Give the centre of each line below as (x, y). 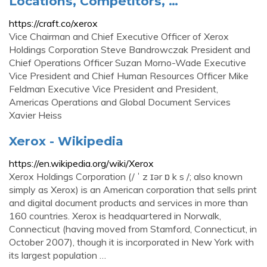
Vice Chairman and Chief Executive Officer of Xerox (119, 36)
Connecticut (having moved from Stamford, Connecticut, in (133, 229)
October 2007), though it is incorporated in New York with (131, 242)
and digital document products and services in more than (128, 203)
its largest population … (58, 255)
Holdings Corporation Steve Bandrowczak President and (130, 49)
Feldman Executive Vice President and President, (114, 89)
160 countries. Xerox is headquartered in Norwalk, (115, 216)
